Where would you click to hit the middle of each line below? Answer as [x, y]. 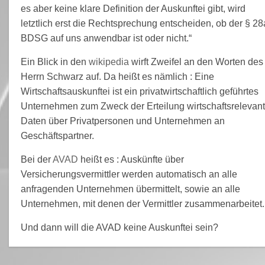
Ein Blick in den [54, 62]
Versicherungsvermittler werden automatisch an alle [129, 174]
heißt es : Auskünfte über [131, 159]
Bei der [36, 159]
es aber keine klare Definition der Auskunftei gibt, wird [133, 8]
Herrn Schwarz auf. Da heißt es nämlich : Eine [117, 76]
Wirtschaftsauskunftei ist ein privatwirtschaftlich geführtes [139, 91]
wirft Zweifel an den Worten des [196, 62]
